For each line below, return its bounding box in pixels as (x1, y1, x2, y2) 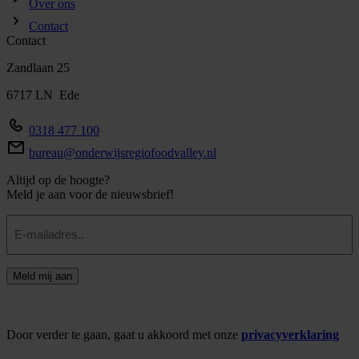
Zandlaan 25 (6, 60, 70, 75)
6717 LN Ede (6, 87, 79, 102)
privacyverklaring (241, 327, 339, 341)
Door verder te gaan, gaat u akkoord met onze (6, 327, 241, 341)
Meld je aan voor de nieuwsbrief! (6, 187, 174, 201)
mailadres (6, 228, 58, 242)
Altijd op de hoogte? (6, 172, 110, 187)
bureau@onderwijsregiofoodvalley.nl (29, 145, 216, 159)
